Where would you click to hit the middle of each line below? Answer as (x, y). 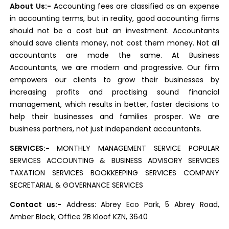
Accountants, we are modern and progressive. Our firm (114, 67)
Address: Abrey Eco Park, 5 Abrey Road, (140, 204)
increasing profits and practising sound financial (114, 92)
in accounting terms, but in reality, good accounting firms (114, 18)
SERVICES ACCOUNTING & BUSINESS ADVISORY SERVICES (114, 161)
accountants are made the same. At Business (114, 55)
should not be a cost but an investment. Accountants (114, 31)
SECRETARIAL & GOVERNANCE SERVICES (77, 185)
